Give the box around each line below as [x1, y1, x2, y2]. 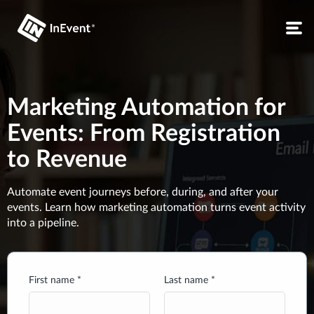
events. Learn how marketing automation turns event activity [7, 202, 306, 213]
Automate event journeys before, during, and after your [7, 186, 278, 198]
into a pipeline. [7, 217, 79, 228]
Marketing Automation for [7, 96, 285, 120]
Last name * [164, 275, 215, 285]
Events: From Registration [7, 122, 280, 146]
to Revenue [7, 148, 127, 172]
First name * [29, 275, 81, 285]
